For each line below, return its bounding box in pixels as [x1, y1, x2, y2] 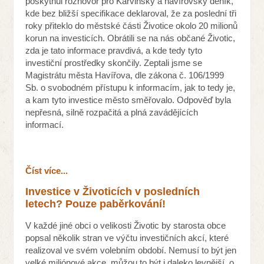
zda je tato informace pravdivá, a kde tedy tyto [25, 45, 203, 56]
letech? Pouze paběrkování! [25, 198, 166, 210]
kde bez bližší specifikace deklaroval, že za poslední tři [25, 8, 237, 19]
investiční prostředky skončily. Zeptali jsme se [25, 58, 203, 68]
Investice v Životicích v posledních [25, 186, 200, 198]
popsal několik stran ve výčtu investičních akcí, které [25, 233, 229, 243]
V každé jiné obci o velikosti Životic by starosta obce [25, 220, 226, 231]
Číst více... [25, 166, 68, 176]
